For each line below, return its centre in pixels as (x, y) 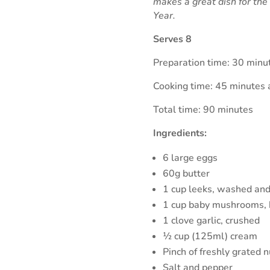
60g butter (186, 173)
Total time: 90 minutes (203, 109)
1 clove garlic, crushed (211, 220)
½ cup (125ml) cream (210, 236)
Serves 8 (172, 39)
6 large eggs (190, 158)
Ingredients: (180, 133)
